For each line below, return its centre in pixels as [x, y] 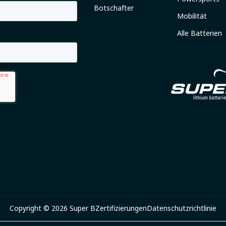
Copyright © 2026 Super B [52, 208]
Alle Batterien [200, 33]
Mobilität [192, 16]
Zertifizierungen [121, 208]
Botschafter [114, 8]
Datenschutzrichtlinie [182, 208]
